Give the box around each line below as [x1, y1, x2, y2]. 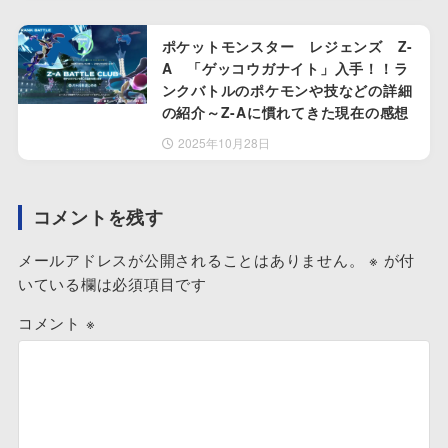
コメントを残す [32, 203, 164, 230]
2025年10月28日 [178, 133, 271, 151]
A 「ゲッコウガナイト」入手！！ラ [161, 57, 409, 78]
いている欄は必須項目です [17, 272, 207, 294]
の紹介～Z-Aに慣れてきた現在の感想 [161, 101, 409, 122]
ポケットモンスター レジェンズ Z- [161, 35, 413, 56]
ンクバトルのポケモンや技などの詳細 [161, 79, 413, 100]
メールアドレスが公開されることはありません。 [17, 248, 365, 270]
